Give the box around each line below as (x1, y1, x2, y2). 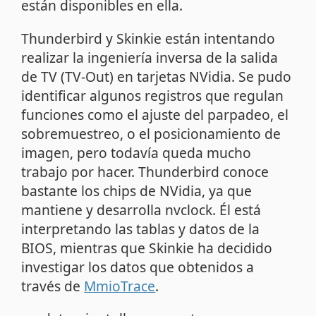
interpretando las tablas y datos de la (21, 219, 260, 238)
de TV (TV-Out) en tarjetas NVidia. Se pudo (21, 66, 292, 86)
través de (21, 276, 85, 296)
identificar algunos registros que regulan (21, 85, 284, 105)
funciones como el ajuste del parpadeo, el (21, 104, 289, 124)
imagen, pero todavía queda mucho (21, 142, 252, 162)
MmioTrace (84, 276, 156, 296)
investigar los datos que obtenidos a (21, 257, 255, 276)
